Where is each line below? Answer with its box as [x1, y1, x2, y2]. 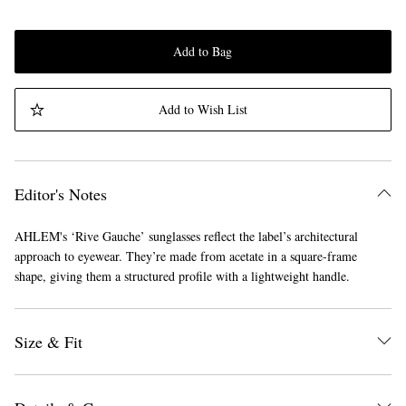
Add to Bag [173, 43, 233, 61]
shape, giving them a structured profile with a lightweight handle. [14, 267, 350, 285]
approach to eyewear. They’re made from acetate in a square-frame [14, 247, 357, 266]
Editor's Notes [14, 183, 107, 206]
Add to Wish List [158, 101, 247, 119]
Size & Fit [14, 331, 82, 353]
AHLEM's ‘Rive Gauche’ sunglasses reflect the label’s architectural [14, 227, 358, 246]
